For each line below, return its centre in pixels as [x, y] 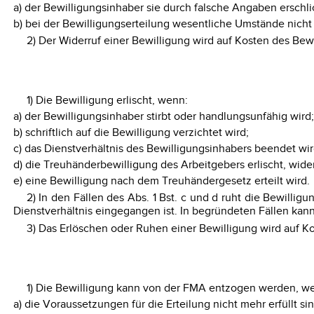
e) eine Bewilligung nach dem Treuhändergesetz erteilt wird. [161, 182]
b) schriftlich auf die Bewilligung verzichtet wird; [131, 133]
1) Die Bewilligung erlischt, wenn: [107, 101]
